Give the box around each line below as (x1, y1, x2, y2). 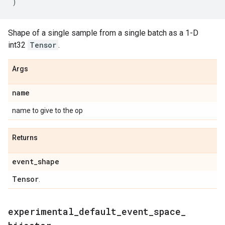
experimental (8, 205, 74, 217)
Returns (12, 134, 38, 142)
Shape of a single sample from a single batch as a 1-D (8, 28, 198, 38)
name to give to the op (12, 106, 83, 115)
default (79, 205, 117, 217)
